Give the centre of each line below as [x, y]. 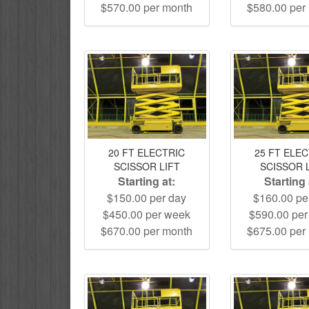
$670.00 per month [147, 230]
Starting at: [147, 181]
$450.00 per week [147, 214]
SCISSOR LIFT [147, 166]
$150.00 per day [147, 197]
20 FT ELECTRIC [147, 152]
